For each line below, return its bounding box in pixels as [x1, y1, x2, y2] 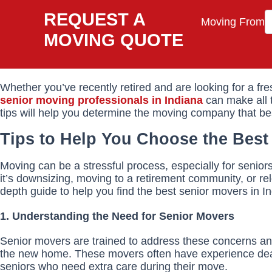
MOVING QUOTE [44, 30, 183, 50]
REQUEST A [44, 10, 145, 30]
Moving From [201, 16, 265, 29]
